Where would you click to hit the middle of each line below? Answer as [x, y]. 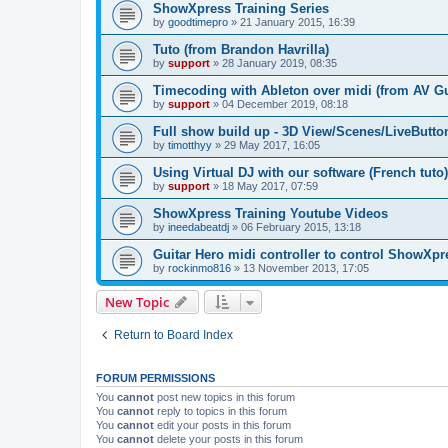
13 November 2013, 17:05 [306, 267]
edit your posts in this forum [222, 424]
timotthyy [190, 144]
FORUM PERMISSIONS [155, 377]
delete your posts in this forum [228, 438]
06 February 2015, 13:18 [301, 226]
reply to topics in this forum [220, 410]
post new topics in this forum [224, 396]
